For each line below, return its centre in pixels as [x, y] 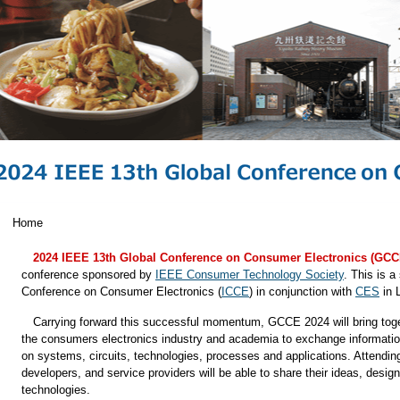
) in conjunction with [302, 292]
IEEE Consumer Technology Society [250, 275]
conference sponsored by [88, 275]
